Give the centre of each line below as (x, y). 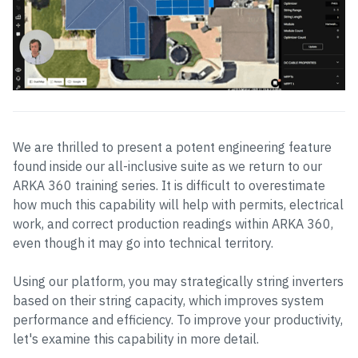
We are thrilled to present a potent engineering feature (172, 147)
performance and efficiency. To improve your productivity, (178, 320)
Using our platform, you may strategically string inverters (178, 281)
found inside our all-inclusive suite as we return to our (167, 166)
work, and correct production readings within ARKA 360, (173, 224)
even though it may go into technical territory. (143, 243)
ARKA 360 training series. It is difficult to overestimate (169, 185)
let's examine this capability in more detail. (136, 339)
